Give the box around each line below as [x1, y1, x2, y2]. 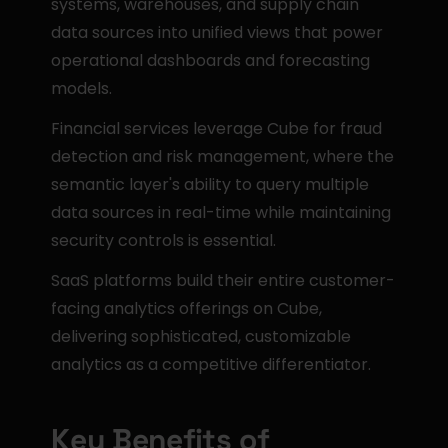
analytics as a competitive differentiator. [51, 353, 372, 376]
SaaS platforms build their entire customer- [51, 269, 396, 292]
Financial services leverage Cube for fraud [51, 117, 383, 140]
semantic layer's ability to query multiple [51, 173, 370, 196]
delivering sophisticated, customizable [51, 325, 352, 348]
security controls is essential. [51, 229, 277, 252]
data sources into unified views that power [51, 21, 384, 44]
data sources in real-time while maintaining [51, 201, 392, 224]
